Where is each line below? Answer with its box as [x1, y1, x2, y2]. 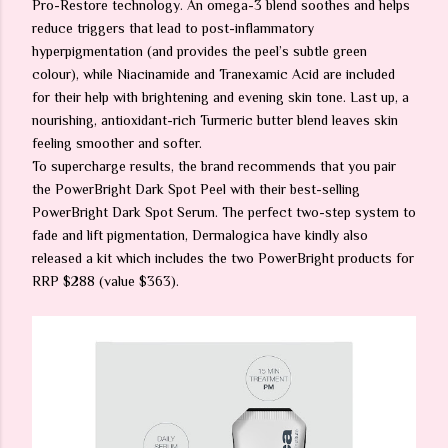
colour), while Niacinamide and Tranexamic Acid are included [32, 66, 395, 82]
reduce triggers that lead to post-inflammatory [32, 20, 314, 36]
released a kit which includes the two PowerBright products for [32, 250, 414, 266]
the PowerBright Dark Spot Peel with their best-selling [32, 181, 360, 197]
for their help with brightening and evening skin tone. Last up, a [32, 89, 409, 105]
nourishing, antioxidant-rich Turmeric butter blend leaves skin [32, 112, 398, 128]
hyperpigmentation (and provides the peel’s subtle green [32, 43, 367, 59]
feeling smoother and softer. [32, 135, 202, 151]
